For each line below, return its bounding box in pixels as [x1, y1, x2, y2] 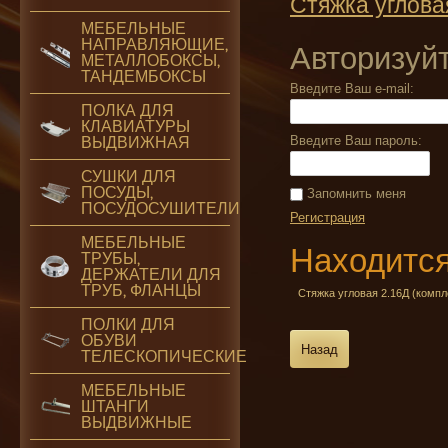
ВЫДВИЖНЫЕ [81, 413, 192, 432]
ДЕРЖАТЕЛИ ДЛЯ [81, 265, 221, 284]
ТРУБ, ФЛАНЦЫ [81, 281, 201, 300]
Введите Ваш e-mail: [290, 81, 414, 96]
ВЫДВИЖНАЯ [81, 133, 190, 152]
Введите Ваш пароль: [290, 133, 422, 148]
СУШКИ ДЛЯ [81, 167, 176, 186]
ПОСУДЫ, [81, 183, 153, 202]
